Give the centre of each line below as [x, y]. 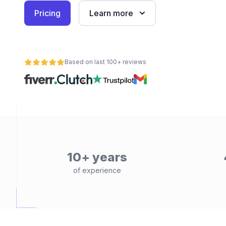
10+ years [97, 157]
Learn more [111, 13]
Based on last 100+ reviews [105, 62]
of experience [97, 170]
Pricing [47, 13]
